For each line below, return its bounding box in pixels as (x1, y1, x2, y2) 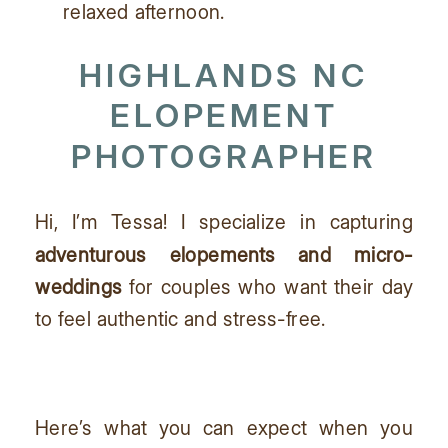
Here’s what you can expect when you (35, 415, 413, 440)
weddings (35, 274, 122, 298)
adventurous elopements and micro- (35, 241, 413, 266)
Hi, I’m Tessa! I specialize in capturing (35, 209, 413, 234)
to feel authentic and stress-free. (35, 306, 326, 331)
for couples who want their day (121, 274, 413, 298)
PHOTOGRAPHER (70, 136, 378, 177)
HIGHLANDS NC (79, 55, 369, 95)
